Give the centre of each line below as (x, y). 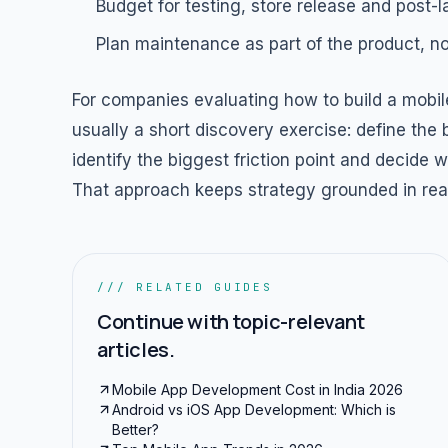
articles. (136, 349)
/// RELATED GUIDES (185, 286)
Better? (135, 429)
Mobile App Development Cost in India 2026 (257, 389)
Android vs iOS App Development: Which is (254, 409)
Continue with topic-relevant (231, 321)
